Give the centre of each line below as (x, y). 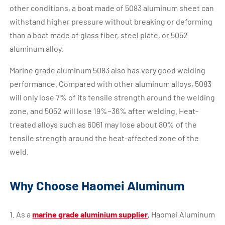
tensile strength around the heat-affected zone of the (104, 138)
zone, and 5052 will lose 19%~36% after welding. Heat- (104, 110)
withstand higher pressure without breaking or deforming (111, 21)
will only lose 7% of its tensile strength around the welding (113, 97)
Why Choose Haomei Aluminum (97, 185)
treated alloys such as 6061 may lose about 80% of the (103, 124)
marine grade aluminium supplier (90, 214)
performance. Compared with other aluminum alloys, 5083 (111, 83)
